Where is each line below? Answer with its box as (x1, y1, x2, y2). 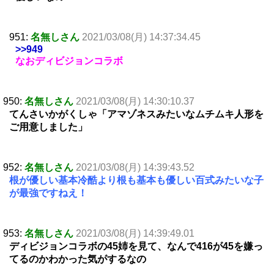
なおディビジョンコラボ (15, 56, 123, 67)
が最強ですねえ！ (9, 188, 87, 199)
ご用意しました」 (9, 122, 87, 133)
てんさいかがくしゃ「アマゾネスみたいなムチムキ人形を (9, 109, 264, 120)
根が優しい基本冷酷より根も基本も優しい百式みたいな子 (9, 175, 264, 186)
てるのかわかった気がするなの (9, 254, 146, 265)
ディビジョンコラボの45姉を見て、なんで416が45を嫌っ (9, 241, 263, 252)
